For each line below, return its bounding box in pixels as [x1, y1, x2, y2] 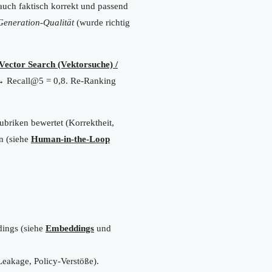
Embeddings [46, 223, 94, 233]
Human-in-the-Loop [31, 134, 110, 144]
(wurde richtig [74, 17, 130, 27]
